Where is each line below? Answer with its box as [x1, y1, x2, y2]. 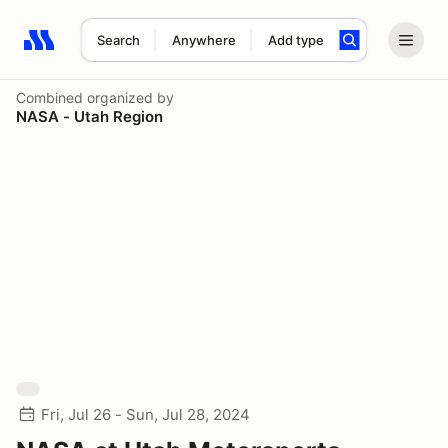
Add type [267, 32, 324, 48]
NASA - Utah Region [16, 107, 163, 126]
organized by [83, 89, 174, 106]
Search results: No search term [23, 41, 256, 61]
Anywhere [171, 32, 236, 48]
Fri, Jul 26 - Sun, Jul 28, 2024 [41, 405, 250, 424]
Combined [16, 89, 83, 106]
